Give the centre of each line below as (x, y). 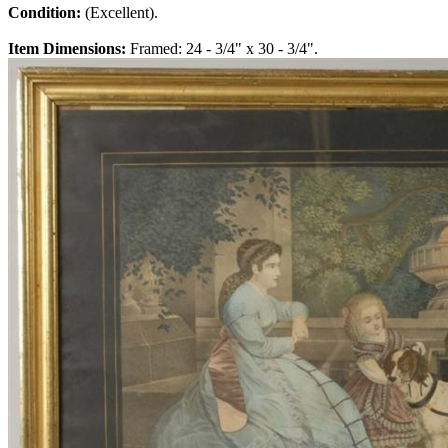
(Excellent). (121, 13)
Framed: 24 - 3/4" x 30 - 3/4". (224, 49)
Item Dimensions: (69, 49)
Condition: (46, 13)
